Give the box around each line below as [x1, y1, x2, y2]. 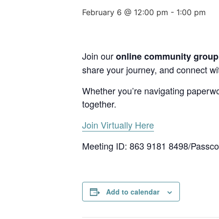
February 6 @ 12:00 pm [82, 7, 168, 17]
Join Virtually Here [82, 118, 154, 131]
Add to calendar [106, 186, 159, 197]
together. [82, 97, 116, 110]
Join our [82, 49, 116, 62]
